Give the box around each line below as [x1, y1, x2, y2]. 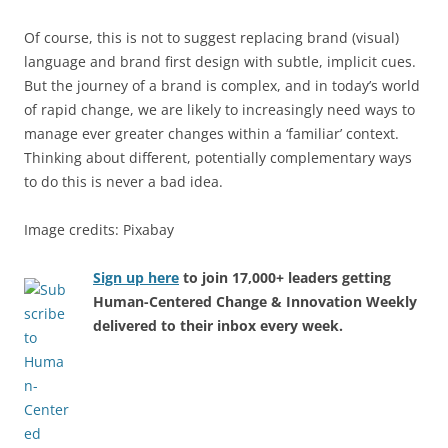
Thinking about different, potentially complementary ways [24, 147, 412, 167]
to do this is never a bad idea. [24, 171, 227, 191]
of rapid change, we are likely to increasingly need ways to [24, 99, 415, 119]
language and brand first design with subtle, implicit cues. [24, 51, 424, 71]
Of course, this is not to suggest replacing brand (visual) [24, 27, 399, 47]
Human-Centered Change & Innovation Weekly [93, 291, 417, 311]
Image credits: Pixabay [24, 219, 174, 239]
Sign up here [93, 267, 179, 287]
